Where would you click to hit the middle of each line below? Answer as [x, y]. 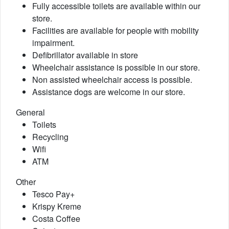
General [30, 112]
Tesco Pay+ [53, 194]
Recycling [50, 137]
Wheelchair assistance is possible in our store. [116, 67]
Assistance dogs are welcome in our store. [109, 92]
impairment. [53, 43]
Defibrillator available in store [85, 55]
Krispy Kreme [57, 206]
